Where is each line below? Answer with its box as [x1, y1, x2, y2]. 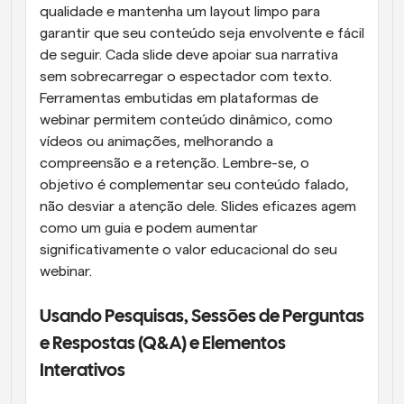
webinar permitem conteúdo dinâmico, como [40, 113, 333, 127]
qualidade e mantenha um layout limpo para [40, 5, 320, 19]
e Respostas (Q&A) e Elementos [40, 335, 286, 353]
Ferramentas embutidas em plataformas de [40, 91, 318, 106]
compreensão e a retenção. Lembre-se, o [40, 156, 309, 170]
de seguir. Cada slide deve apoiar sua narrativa [40, 48, 338, 62]
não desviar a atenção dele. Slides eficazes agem [40, 199, 356, 214]
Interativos [40, 363, 125, 380]
